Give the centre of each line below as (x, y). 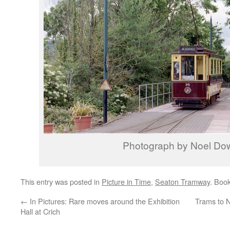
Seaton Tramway (183, 181)
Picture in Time (126, 181)
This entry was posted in (61, 181)
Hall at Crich (40, 211)
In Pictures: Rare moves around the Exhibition (104, 201)
